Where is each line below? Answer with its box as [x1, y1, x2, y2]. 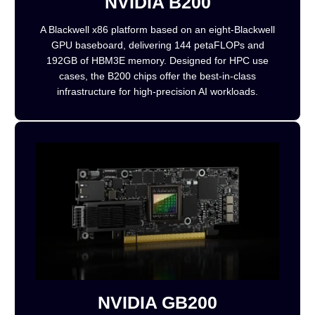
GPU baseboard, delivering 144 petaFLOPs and [51, 39, 264, 51]
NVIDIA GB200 [98, 292, 217, 312]
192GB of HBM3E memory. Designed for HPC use [46, 54, 269, 66]
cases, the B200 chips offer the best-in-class [59, 70, 256, 82]
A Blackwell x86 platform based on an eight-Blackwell [40, 23, 275, 35]
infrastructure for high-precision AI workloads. [57, 85, 258, 97]
